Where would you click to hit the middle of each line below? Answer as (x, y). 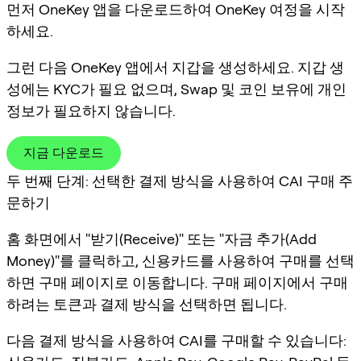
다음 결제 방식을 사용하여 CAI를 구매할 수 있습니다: (176, 340)
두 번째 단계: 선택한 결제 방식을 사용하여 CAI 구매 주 (180, 180)
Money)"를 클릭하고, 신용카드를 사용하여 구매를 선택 (180, 260)
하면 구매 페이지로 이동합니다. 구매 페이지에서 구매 (177, 282)
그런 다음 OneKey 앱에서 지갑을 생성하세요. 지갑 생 (175, 67)
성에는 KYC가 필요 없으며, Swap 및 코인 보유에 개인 (176, 89)
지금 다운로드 (64, 152)
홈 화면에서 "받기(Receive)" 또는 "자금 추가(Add (162, 239)
